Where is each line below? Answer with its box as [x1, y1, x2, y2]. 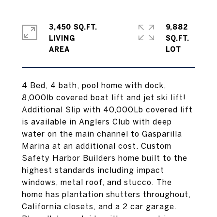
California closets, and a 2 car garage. [22, 202, 177, 211]
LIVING [49, 34, 75, 42]
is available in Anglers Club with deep [22, 117, 172, 126]
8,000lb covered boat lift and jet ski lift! [22, 93, 186, 102]
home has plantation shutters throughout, [22, 190, 191, 199]
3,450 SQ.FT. [49, 23, 97, 31]
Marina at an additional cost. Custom [22, 141, 171, 150]
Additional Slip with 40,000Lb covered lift [22, 105, 193, 114]
